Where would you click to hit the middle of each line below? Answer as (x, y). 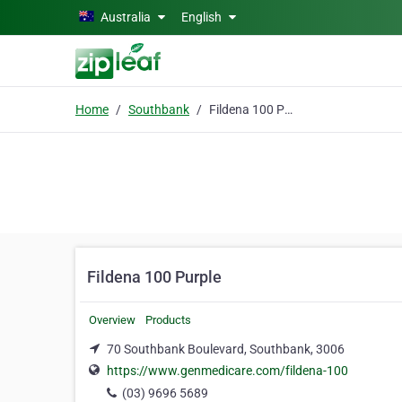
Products (168, 320)
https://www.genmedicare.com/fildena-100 (227, 371)
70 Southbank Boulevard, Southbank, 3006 (226, 349)
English (203, 17)
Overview (112, 320)
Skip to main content (65, 15)
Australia (126, 17)
